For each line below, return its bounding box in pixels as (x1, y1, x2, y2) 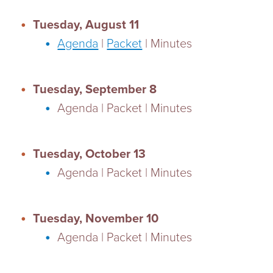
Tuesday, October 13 (33, 147, 146, 161)
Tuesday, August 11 (33, 18, 140, 32)
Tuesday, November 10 (33, 211, 159, 226)
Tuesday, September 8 (33, 82, 157, 97)
